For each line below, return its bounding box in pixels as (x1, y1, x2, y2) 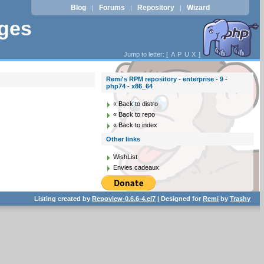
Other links (106, 136, 141, 143)
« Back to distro (113, 100, 159, 107)
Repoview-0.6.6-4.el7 (92, 195, 156, 202)
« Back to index (113, 121, 158, 128)
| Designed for (156, 195, 203, 202)
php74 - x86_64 (106, 82, 153, 90)
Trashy (230, 195, 251, 202)
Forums (98, 4, 125, 12)
